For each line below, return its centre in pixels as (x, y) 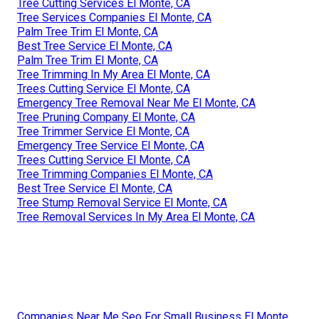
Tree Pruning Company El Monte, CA (106, 117)
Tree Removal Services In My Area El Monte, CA (136, 216)
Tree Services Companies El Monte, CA (114, 17)
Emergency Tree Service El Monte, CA (111, 145)
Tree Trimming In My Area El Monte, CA (114, 74)
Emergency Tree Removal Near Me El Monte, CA (136, 103)
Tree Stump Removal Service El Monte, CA (122, 202)
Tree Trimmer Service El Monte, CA (103, 131)
